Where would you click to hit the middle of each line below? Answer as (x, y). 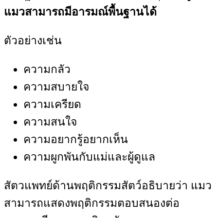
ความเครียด (52, 104)
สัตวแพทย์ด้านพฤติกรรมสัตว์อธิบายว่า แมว (108, 185)
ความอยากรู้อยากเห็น (76, 139)
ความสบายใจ (56, 87)
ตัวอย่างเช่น (33, 40)
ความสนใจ (50, 122)
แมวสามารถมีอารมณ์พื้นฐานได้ (80, 12)
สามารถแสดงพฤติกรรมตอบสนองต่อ (92, 203)
